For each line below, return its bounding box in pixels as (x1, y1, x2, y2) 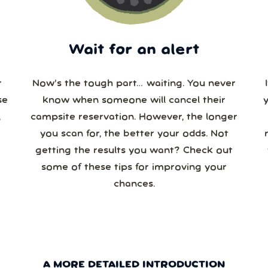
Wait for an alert (69, 44, 199, 57)
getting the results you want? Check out (35, 147, 233, 156)
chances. (113, 180, 155, 189)
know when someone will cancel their (42, 96, 226, 105)
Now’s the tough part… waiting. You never (32, 80, 236, 89)
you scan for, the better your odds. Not (39, 130, 229, 139)
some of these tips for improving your (41, 163, 227, 172)
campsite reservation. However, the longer (31, 113, 187, 122)
